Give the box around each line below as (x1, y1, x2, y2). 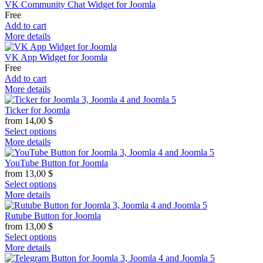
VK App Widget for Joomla (5, 52, 107, 62)
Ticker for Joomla (5, 104, 70, 115)
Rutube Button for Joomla (5, 210, 101, 221)
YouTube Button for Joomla (5, 157, 108, 168)
